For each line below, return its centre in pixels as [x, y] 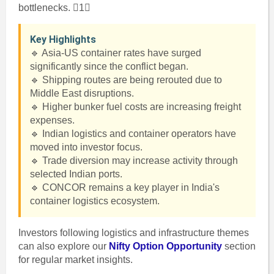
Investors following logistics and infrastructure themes [133, 233]
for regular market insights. [75, 260]
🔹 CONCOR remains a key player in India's [124, 187]
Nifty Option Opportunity [165, 246]
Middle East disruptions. [82, 93]
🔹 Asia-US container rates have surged [115, 53]
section [239, 246]
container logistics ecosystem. [94, 201]
